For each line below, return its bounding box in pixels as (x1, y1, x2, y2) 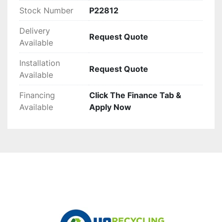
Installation (19, 58, 60, 68)
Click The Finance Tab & (89, 90, 181, 101)
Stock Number (19, 5, 73, 16)
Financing (19, 90, 55, 101)
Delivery (19, 26, 50, 36)
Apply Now (89, 102, 131, 112)
